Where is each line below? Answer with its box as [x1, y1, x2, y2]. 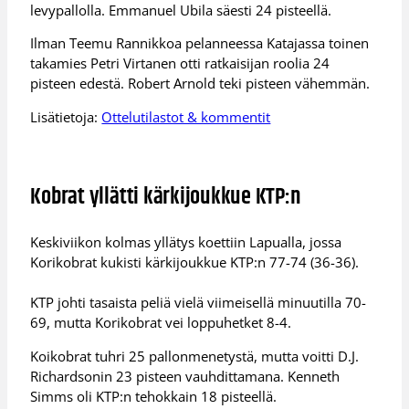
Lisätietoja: [30, 107, 102, 126]
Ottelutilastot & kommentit [101, 107, 271, 126]
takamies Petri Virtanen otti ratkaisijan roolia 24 [30, 54, 330, 73]
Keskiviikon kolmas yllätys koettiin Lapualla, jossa [30, 233, 342, 252]
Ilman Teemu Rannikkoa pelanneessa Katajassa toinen [30, 34, 370, 53]
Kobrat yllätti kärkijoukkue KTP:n [30, 178, 300, 215]
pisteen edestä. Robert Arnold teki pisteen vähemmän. [30, 74, 371, 93]
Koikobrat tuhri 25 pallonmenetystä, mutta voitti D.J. [30, 346, 360, 365]
